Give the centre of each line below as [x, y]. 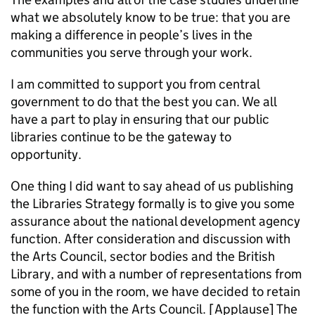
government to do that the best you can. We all [143, 102]
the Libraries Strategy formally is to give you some [153, 204]
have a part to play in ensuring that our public [140, 119]
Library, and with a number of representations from [156, 274]
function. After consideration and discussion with [150, 239]
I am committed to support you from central [135, 84]
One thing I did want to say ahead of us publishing [152, 186]
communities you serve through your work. [131, 52]
